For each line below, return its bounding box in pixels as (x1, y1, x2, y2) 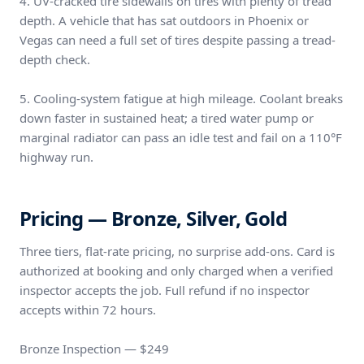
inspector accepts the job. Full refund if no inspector (19, 282, 310, 298)
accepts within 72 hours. (19, 301, 156, 318)
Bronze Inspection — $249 (19, 340, 169, 357)
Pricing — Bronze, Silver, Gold (19, 205, 287, 232)
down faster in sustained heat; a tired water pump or (19, 110, 314, 126)
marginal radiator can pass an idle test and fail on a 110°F (19, 129, 342, 145)
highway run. (19, 149, 93, 165)
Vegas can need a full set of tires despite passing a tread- (19, 32, 336, 48)
